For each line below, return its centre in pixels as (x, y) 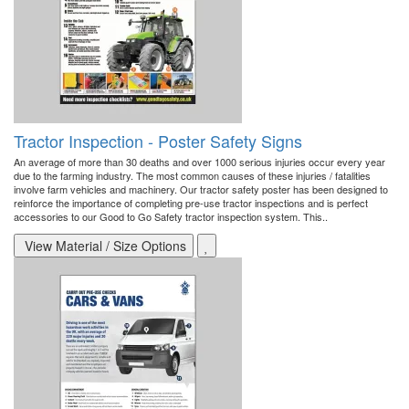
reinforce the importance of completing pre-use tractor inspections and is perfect (191, 203)
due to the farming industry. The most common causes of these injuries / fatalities (192, 176)
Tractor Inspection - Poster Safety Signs (158, 141)
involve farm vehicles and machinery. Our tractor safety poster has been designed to (201, 189)
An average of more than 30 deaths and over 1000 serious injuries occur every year (199, 162)
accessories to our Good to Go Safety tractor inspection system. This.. (171, 217)
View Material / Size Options (104, 246)
